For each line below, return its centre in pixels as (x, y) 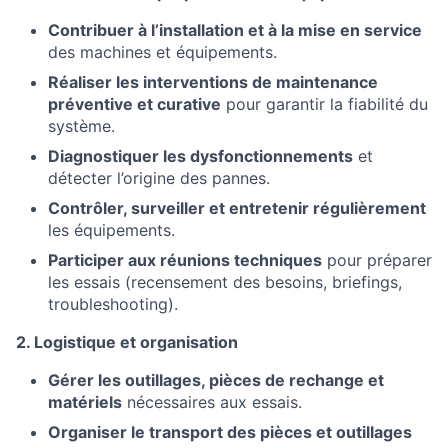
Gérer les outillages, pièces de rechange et (216, 379)
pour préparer (377, 259)
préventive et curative (134, 103)
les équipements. (111, 229)
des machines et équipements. (162, 51)
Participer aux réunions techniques (185, 259)
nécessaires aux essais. (212, 401)
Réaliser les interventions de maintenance (213, 81)
